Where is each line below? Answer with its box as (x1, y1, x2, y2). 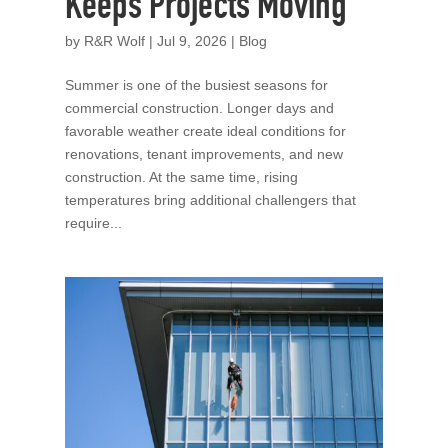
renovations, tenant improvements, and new (64, 145, 343, 162)
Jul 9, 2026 (156, 32, 227, 49)
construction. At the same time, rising (64, 168, 298, 185)
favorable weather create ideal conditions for (64, 122, 346, 139)
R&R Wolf (83, 32, 145, 49)
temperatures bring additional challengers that (64, 191, 356, 208)
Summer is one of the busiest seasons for (64, 76, 328, 93)
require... (64, 214, 122, 231)
